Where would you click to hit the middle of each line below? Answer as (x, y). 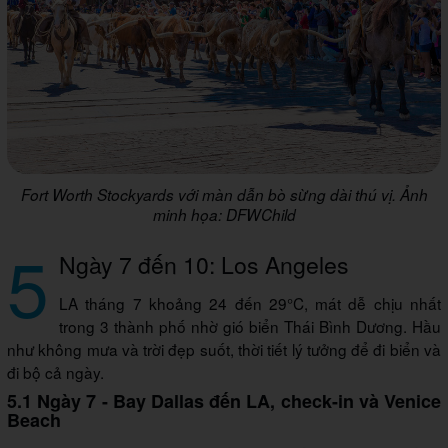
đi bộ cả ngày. (55, 372)
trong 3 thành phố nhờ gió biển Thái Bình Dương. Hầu (250, 326)
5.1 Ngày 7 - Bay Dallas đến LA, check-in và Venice (224, 401)
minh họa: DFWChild (224, 215)
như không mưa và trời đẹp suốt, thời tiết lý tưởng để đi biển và (224, 349)
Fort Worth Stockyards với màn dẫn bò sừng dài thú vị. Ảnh (224, 195)
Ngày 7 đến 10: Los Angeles (204, 264)
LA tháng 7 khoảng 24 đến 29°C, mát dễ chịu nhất (250, 303)
